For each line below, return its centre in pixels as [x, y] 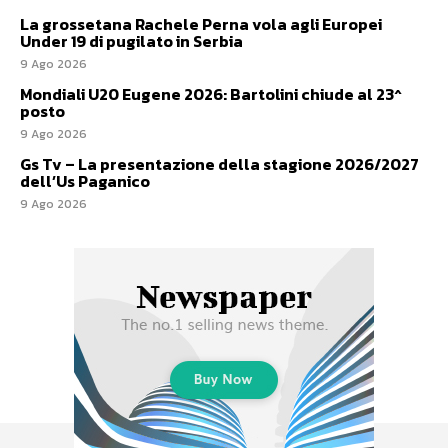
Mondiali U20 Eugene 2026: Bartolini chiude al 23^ [211, 94]
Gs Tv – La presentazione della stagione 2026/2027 [219, 164]
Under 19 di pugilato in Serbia [131, 41]
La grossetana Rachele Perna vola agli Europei [201, 24]
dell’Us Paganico [85, 181]
